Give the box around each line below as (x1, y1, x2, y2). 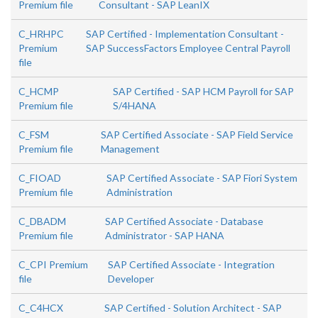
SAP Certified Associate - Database (104, 215, 263, 228)
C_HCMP (18, 85, 59, 98)
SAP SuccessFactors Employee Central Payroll (86, 42, 291, 55)
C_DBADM (18, 215, 66, 228)
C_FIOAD (18, 172, 61, 185)
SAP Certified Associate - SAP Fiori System (106, 172, 297, 185)
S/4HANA (112, 99, 156, 112)
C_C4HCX (18, 302, 63, 314)
